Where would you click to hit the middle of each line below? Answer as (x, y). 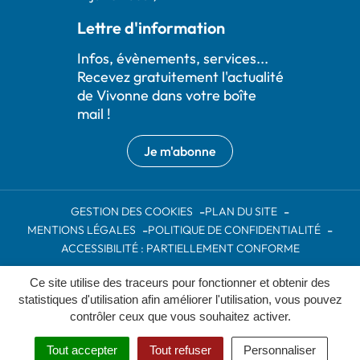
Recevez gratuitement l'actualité (180, 76)
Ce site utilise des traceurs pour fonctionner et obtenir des (180, 282)
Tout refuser (180, 350)
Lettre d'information (151, 27)
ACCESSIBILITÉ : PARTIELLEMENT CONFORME (180, 248)
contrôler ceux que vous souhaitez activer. (180, 316)
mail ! (94, 113)
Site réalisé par (153, 290)
